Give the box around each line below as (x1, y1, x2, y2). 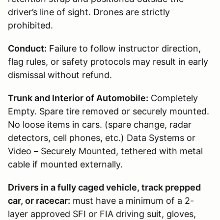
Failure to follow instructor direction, (47, 43, 201, 54)
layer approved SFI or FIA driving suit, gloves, (8, 208, 196, 219)
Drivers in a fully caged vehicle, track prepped (8, 182, 201, 192)
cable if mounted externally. (8, 159, 123, 169)
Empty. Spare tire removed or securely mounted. (8, 106, 209, 116)
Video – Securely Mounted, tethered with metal (8, 145, 203, 156)
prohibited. (8, 20, 53, 30)
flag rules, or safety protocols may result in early (8, 56, 208, 67)
